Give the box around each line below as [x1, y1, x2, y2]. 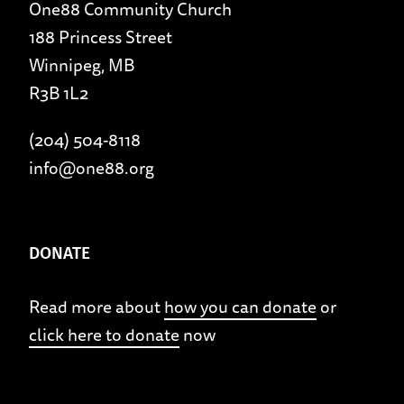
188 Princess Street [29, 23, 172, 50]
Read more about [29, 293, 164, 321]
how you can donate [164, 293, 317, 321]
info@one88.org [29, 154, 154, 182]
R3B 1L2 [29, 78, 88, 106]
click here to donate [29, 321, 179, 349]
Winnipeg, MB [29, 50, 134, 78]
